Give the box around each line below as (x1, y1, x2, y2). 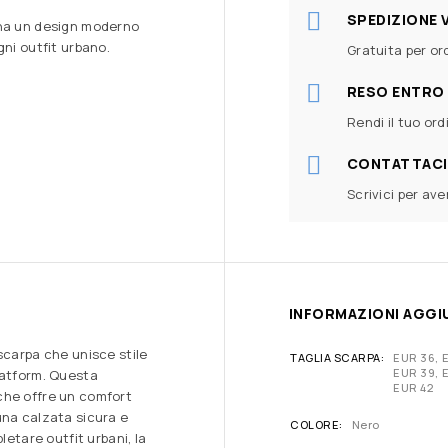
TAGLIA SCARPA (290, 349, 381, 365)
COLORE (290, 416, 340, 432)
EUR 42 (393, 379, 434, 395)
